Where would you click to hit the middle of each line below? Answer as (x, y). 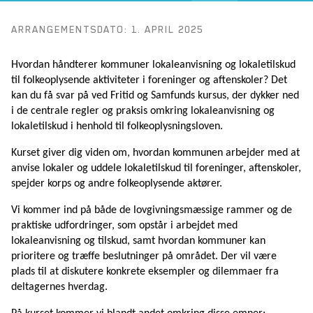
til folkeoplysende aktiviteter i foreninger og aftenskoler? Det (149, 81)
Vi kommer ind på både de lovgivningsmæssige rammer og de (152, 211)
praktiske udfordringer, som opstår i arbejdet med (124, 226)
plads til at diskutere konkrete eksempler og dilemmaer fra (145, 272)
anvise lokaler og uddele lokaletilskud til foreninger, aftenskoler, (156, 169)
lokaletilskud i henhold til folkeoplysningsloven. (117, 127)
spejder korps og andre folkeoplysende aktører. (117, 184)
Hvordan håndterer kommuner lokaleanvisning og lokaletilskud (153, 65)
